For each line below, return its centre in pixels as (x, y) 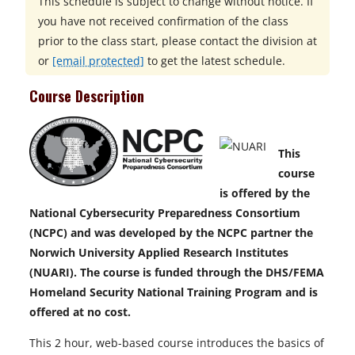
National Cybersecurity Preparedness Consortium (165, 213)
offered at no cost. (80, 312)
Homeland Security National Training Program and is (174, 292)
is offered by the (265, 193)
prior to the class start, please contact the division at (177, 41)
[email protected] (98, 61)
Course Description (89, 96)
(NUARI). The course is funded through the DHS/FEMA (177, 272)
